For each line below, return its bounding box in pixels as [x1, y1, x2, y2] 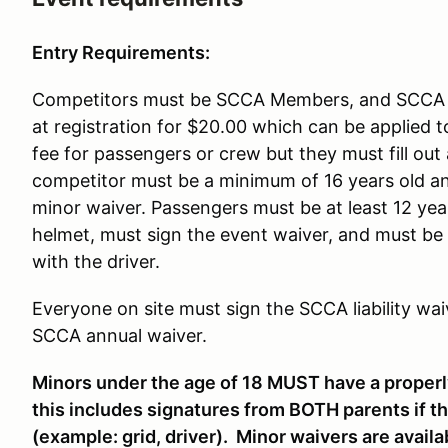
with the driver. [32, 251, 160, 272]
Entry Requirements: [32, 42, 210, 63]
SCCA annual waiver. [32, 325, 207, 346]
